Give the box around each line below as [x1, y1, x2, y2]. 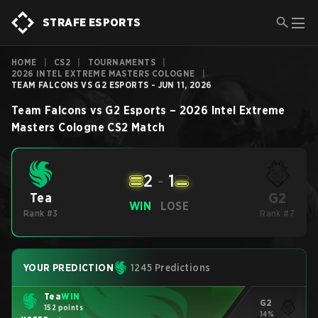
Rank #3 [23, 208, 58, 219]
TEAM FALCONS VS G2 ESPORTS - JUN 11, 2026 [11, 79, 212, 90]
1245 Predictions [131, 262, 211, 273]
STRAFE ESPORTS [43, 16, 141, 29]
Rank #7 [260, 208, 295, 219]
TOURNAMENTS [87, 57, 156, 67]
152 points [44, 302, 83, 312]
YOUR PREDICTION [23, 262, 114, 273]
